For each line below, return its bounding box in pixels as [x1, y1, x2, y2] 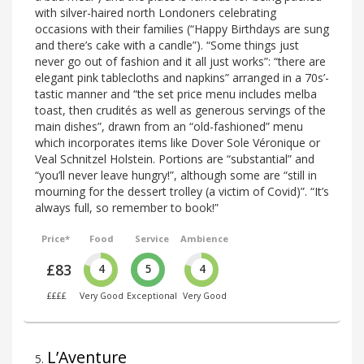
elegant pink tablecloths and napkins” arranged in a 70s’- [35, 69, 329, 85]
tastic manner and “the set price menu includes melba [35, 85, 317, 102]
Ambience [180, 232, 229, 245]
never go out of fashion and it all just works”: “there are [35, 53, 326, 69]
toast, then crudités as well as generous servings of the [35, 102, 326, 118]
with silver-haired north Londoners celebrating [35, 4, 276, 20]
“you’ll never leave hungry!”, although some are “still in [35, 167, 317, 183]
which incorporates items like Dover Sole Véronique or [35, 134, 320, 150]
